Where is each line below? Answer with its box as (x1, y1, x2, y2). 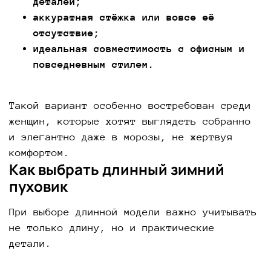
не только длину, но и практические (9, 221, 215, 233)
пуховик (9, 175, 68, 196)
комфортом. (9, 146, 70, 158)
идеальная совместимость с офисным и (33, 42, 245, 54)
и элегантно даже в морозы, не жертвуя (9, 131, 233, 143)
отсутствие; (33, 27, 100, 39)
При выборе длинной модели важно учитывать (9, 206, 257, 218)
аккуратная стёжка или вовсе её (33, 11, 215, 23)
